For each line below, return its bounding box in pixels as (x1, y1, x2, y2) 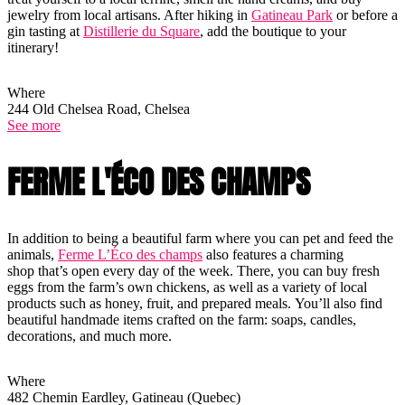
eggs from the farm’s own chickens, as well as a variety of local (7, 279, 367, 296)
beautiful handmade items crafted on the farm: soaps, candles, (7, 312, 356, 328)
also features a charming (202, 247, 344, 263)
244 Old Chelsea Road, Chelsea (7, 101, 190, 118)
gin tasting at (7, 24, 83, 40)
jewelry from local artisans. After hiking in (7, 7, 251, 24)
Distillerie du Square (83, 24, 200, 40)
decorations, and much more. (7, 328, 172, 344)
